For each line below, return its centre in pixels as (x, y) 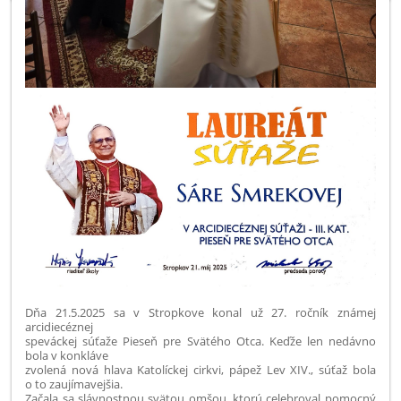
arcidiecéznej (60, 326)
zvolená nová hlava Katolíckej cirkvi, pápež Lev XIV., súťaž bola (200, 369)
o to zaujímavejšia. (74, 384)
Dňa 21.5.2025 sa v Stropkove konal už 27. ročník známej (200, 312)
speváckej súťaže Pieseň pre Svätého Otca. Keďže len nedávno (200, 341)
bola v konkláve (67, 355)
